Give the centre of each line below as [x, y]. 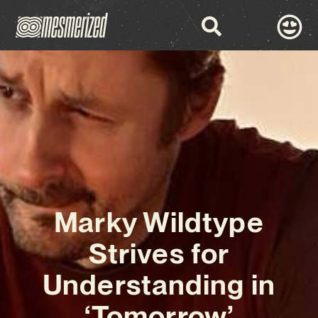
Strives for [159, 254]
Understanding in [159, 285]
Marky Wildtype [159, 223]
